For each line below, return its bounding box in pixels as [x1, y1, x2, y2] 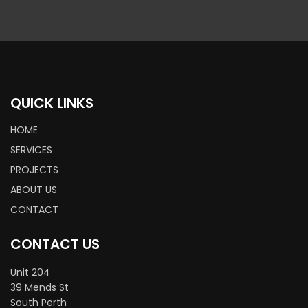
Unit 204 [10, 265, 50, 280]
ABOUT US [10, 183, 57, 197]
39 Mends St [10, 280, 69, 295]
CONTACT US [10, 234, 100, 254]
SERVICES [10, 143, 52, 157]
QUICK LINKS [10, 93, 93, 113]
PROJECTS [10, 163, 58, 177]
